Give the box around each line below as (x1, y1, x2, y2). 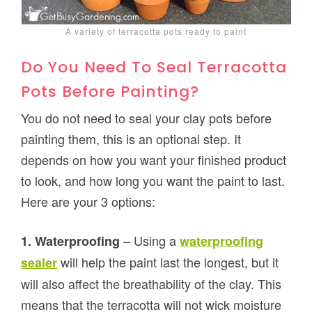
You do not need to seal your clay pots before (21, 109, 272, 127)
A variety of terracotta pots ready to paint (65, 25, 247, 38)
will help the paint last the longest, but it (57, 253, 279, 272)
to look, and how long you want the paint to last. (21, 171, 286, 190)
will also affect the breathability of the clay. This (21, 274, 282, 293)
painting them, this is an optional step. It (21, 130, 242, 148)
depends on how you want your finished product (21, 150, 287, 169)
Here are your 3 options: (21, 192, 156, 211)
